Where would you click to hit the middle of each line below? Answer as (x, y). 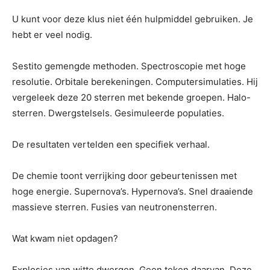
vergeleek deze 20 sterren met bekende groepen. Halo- (131, 97)
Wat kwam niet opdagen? (65, 238)
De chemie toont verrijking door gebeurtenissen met (124, 175)
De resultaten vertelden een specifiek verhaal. (111, 144)
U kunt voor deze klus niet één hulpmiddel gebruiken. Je (133, 19)
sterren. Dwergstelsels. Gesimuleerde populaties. (118, 113)
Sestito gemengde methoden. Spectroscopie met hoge (129, 66)
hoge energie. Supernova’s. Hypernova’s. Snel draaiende (133, 191)
